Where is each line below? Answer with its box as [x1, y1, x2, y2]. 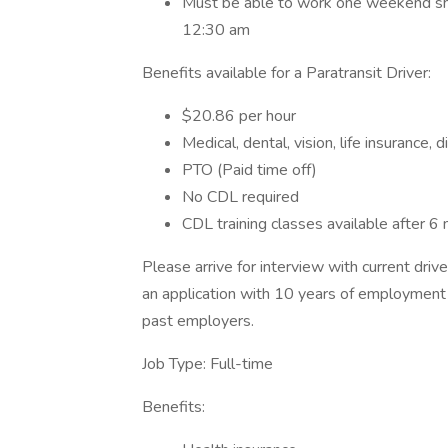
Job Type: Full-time [142, 353, 273, 375]
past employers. [142, 310, 254, 332]
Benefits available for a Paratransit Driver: [142, 62, 431, 84]
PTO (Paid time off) [182, 159, 317, 181]
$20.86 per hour [182, 105, 296, 127]
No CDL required [182, 186, 299, 208]
